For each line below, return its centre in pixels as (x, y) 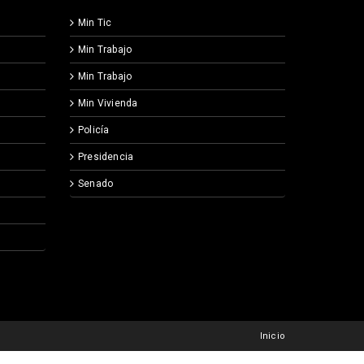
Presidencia (106, 157)
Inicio (272, 336)
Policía (94, 130)
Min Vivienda (108, 104)
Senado (96, 184)
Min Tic (95, 23)
